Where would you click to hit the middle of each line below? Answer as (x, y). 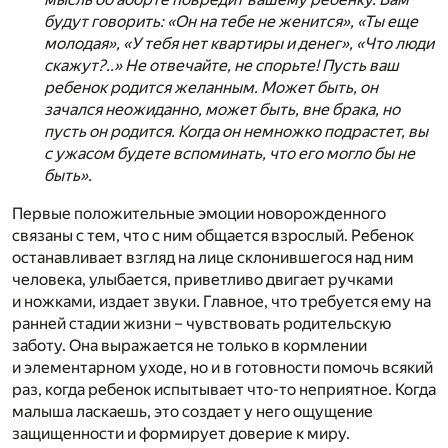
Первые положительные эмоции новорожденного (199, 213)
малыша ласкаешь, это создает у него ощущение (192, 411)
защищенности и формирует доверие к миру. (181, 433)
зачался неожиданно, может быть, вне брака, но (222, 109)
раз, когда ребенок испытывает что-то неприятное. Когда (224, 389)
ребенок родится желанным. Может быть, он (211, 87)
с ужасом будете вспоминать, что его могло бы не (229, 153)
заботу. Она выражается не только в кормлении (189, 345)
